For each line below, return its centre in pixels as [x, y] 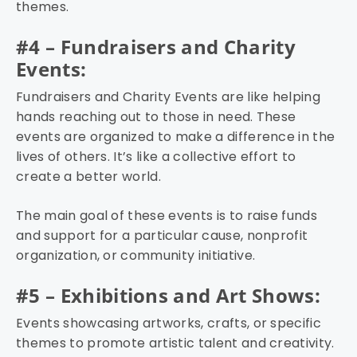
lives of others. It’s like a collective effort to [156, 157]
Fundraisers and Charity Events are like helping [169, 97]
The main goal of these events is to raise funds [167, 216]
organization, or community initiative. [136, 256]
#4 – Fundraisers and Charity [156, 47]
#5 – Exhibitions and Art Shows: [168, 296]
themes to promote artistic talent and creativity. [175, 343]
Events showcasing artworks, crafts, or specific [169, 324]
